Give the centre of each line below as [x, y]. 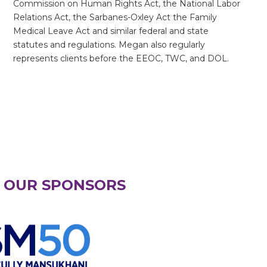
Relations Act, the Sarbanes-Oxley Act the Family [115, 17]
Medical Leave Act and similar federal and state [111, 31]
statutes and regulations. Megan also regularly [109, 44]
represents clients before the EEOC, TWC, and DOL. [121, 58]
